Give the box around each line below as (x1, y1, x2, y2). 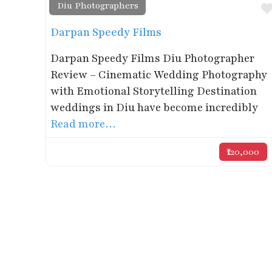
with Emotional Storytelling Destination (50, 83, 257, 98)
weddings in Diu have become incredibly (50, 100, 259, 115)
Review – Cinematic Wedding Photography (50, 67, 268, 82)
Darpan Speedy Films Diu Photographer (50, 50, 255, 66)
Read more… (50, 116, 117, 131)
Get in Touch (45, 200, 149, 225)
